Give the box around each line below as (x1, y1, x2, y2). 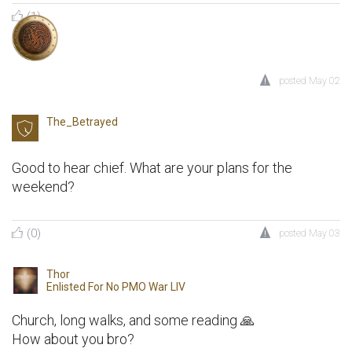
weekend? (12, 178, 75, 196)
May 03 (309, 228, 340, 240)
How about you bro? (12, 331, 134, 348)
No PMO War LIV (106, 280, 185, 294)
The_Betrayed (46, 115, 118, 129)
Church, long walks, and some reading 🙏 (12, 312, 255, 329)
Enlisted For (46, 280, 106, 294)
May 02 (309, 75, 340, 87)
